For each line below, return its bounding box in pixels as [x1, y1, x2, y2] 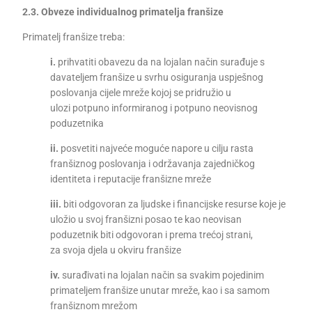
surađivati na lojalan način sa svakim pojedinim [60, 270, 265, 281]
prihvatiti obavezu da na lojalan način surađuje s [56, 56, 265, 68]
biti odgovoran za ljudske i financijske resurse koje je [61, 198, 286, 210]
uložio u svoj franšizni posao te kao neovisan [50, 214, 242, 225]
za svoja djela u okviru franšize [50, 244, 182, 256]
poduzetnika [50, 118, 104, 129]
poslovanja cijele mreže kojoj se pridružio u [50, 87, 232, 98]
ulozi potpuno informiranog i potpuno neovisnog [50, 102, 258, 114]
